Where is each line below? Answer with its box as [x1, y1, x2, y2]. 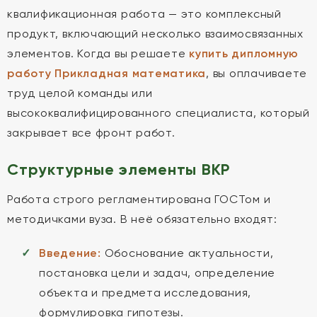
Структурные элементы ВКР [7, 160, 230, 179]
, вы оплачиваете [206, 67, 307, 80]
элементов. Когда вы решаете [7, 47, 189, 60]
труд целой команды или [7, 86, 153, 100]
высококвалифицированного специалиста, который [7, 106, 310, 120]
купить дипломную [189, 47, 299, 60]
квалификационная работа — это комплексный [7, 7, 282, 21]
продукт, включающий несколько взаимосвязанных [7, 27, 304, 40]
